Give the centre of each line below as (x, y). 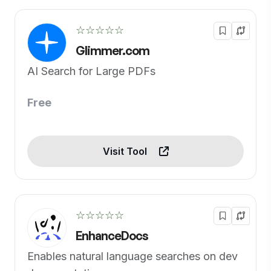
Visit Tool (126, 151)
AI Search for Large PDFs (91, 71)
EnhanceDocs (112, 236)
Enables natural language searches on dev (132, 256)
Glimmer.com (113, 51)
